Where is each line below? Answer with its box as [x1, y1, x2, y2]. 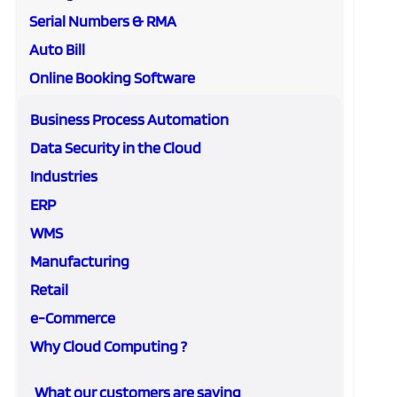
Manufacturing [30, 252, 129, 270]
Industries [30, 167, 97, 185]
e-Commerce [30, 308, 115, 327]
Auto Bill [29, 40, 85, 58]
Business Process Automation [30, 110, 229, 128]
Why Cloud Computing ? [30, 337, 187, 355]
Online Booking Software [29, 68, 195, 87]
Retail [30, 280, 68, 299]
